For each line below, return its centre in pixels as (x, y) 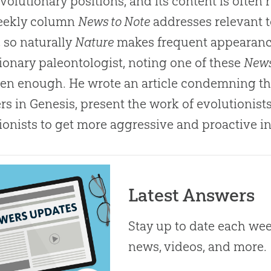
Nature (95, 42)
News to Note (114, 21)
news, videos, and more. (198, 246)
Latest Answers (192, 195)
